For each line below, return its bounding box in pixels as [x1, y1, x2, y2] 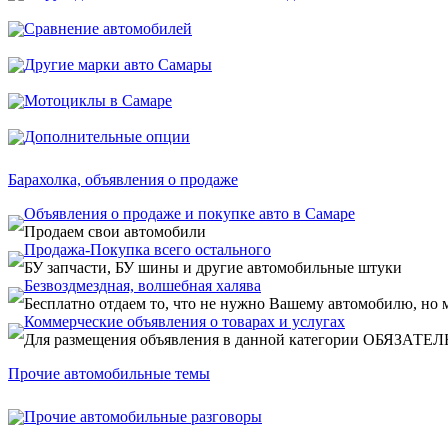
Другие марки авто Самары [24, 56, 212, 73]
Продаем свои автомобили [24, 223, 206, 240]
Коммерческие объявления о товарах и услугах [24, 313, 345, 330]
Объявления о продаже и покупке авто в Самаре [24, 205, 355, 222]
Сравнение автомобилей [24, 20, 192, 37]
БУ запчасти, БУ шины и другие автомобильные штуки [24, 259, 402, 276]
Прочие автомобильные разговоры [24, 408, 262, 425]
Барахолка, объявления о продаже [8, 171, 238, 188]
